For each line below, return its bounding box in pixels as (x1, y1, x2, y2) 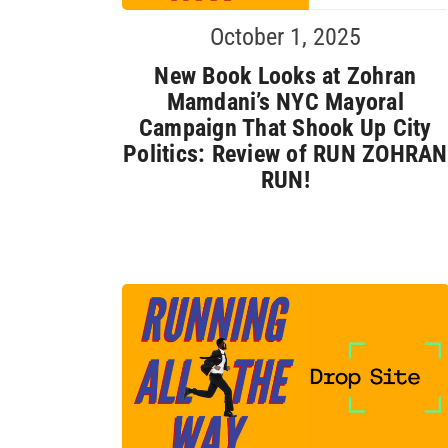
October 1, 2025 (209, 22, 361, 51)
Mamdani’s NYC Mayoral (166, 87, 404, 116)
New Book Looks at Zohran (154, 61, 417, 90)
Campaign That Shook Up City (138, 113, 432, 142)
